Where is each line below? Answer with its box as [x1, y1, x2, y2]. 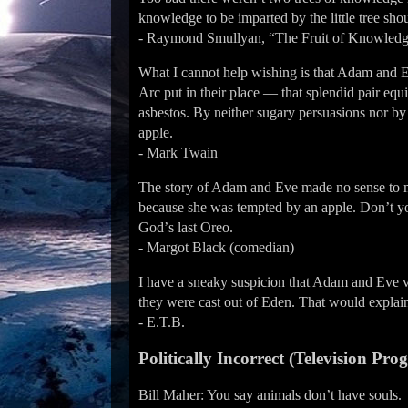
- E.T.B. [138, 314, 185, 330]
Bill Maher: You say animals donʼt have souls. [138, 387, 402, 403]
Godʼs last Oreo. [138, 219, 233, 235]
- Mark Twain [138, 145, 218, 160]
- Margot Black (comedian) [138, 240, 294, 255]
